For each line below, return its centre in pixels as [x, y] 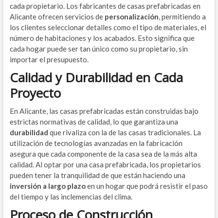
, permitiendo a [182, 17]
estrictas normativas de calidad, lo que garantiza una [94, 122]
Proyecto [35, 93]
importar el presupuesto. [49, 59]
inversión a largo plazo [47, 186]
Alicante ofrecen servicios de [57, 17]
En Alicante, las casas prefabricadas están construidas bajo [104, 111]
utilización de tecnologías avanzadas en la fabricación [96, 143]
